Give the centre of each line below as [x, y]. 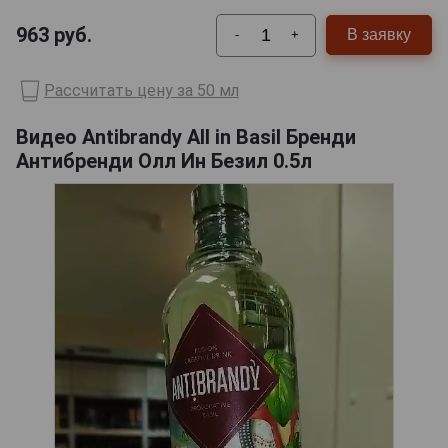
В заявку [379, 35]
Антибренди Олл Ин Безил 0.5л [164, 160]
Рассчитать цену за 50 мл [141, 91]
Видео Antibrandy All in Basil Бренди [186, 136]
